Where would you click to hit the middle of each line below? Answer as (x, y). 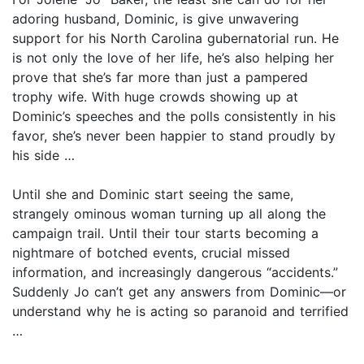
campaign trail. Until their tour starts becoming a (165, 234)
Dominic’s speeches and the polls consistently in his (174, 117)
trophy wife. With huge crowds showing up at (155, 97)
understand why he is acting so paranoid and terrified (180, 312)
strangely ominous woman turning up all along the (169, 214)
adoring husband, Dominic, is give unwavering (156, 19)
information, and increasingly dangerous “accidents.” (175, 273)
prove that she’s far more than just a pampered (160, 78)
